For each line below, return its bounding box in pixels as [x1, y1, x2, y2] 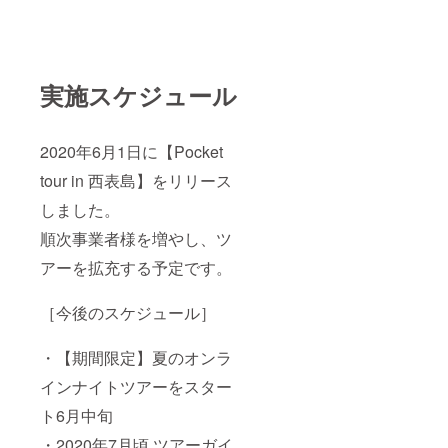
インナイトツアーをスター [40, 374, 232, 398]
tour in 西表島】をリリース [40, 168, 232, 192]
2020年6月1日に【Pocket [40, 139, 223, 163]
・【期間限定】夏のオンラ [40, 345, 232, 369]
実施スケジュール [40, 77, 237, 112]
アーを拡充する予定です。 [40, 255, 232, 279]
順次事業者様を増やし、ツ [40, 226, 232, 250]
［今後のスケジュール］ [40, 300, 216, 324]
